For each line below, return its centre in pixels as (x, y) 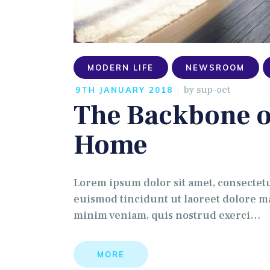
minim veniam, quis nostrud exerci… (167, 216)
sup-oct (214, 90)
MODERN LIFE (121, 67)
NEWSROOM (215, 67)
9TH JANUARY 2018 (124, 90)
